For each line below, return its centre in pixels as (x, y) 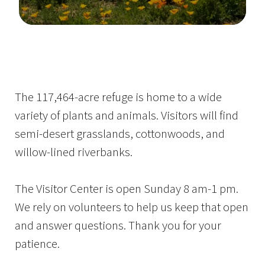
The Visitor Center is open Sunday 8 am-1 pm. (127, 188)
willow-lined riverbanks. (74, 152)
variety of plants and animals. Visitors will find (127, 115)
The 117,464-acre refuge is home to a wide (118, 97)
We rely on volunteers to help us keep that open (132, 207)
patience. (37, 243)
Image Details (49, 34)
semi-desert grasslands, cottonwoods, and (120, 133)
